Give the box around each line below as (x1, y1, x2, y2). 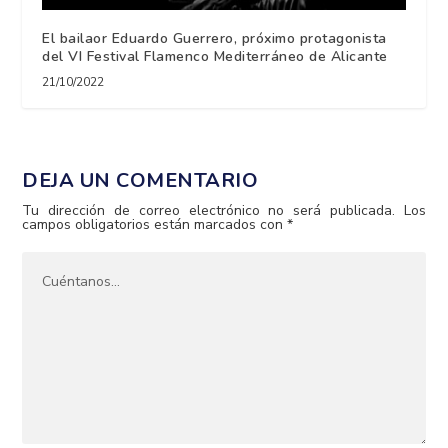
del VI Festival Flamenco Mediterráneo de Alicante (42, 46, 388, 66)
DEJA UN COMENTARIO (22, 166, 259, 194)
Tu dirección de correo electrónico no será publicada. (22, 200, 395, 220)
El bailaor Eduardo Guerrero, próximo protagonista (42, 28, 387, 48)
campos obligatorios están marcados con (22, 214, 288, 234)
